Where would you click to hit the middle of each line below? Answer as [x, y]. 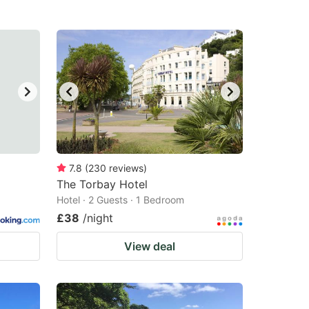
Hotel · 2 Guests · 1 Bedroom [120, 200]
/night [98, 218]
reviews [126, 168]
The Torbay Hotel [102, 184]
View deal [150, 246]
